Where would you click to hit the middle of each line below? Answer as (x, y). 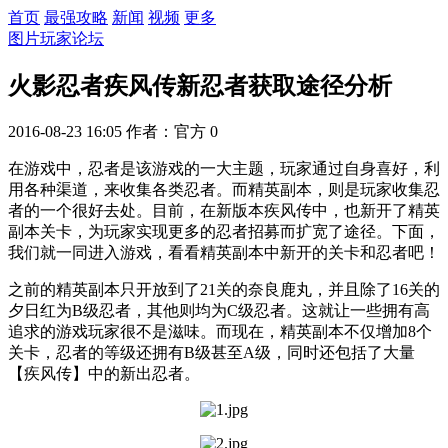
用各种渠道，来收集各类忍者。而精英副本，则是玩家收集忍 (224, 189)
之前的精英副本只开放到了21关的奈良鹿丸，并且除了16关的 (224, 289)
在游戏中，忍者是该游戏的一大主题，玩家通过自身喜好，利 (224, 168)
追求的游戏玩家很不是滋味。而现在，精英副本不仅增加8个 (220, 331)
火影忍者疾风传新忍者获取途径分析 (200, 85)
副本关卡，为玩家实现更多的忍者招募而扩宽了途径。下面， (224, 231)
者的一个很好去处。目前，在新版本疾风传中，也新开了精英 (224, 210)
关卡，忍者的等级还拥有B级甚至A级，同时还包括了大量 (211, 352)
